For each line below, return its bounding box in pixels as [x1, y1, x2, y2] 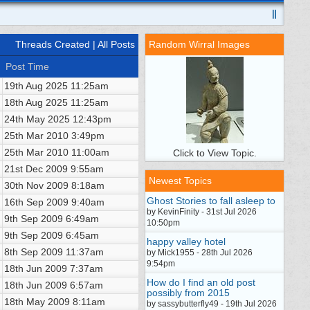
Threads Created [15, 39, 90, 50]
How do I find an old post [147, 277, 255, 288]
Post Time [6, 61, 49, 72]
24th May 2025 [4, 113, 70, 125]
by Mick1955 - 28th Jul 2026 [147, 248, 253, 257]
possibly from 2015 [147, 287, 230, 298]
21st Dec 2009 [4, 163, 68, 174]
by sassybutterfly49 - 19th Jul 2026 [147, 299, 277, 309]
